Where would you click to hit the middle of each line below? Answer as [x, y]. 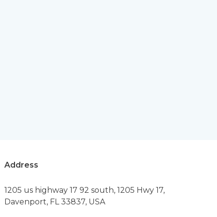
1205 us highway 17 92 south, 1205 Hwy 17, [85, 190]
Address [22, 165]
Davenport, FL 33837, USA [55, 202]
